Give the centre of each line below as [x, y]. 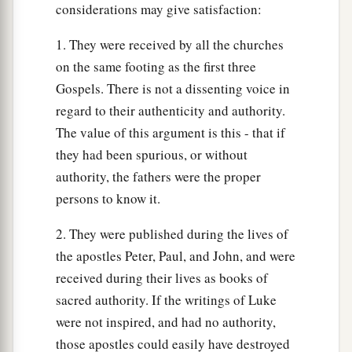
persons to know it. [108, 199]
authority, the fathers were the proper [158, 177]
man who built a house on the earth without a [164, 12]
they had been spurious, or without [152, 155]
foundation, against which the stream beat [155, 34]
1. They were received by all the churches [170, 45]
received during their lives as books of [162, 278]
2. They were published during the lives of [172, 234]
